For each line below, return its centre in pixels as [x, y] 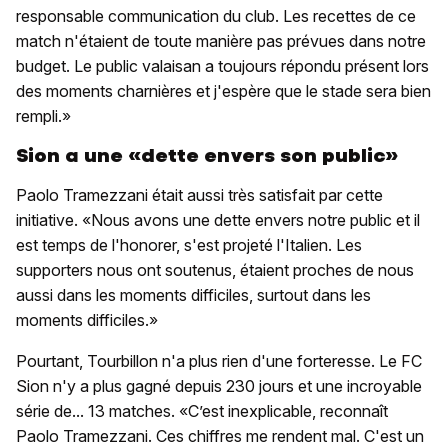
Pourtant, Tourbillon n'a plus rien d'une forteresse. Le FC [219, 361]
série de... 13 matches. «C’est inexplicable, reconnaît [202, 411]
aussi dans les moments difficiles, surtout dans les [193, 295]
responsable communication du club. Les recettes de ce [216, 16]
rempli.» [43, 116]
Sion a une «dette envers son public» [207, 156]
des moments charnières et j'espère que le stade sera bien [223, 91]
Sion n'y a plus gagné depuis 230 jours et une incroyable [219, 386]
